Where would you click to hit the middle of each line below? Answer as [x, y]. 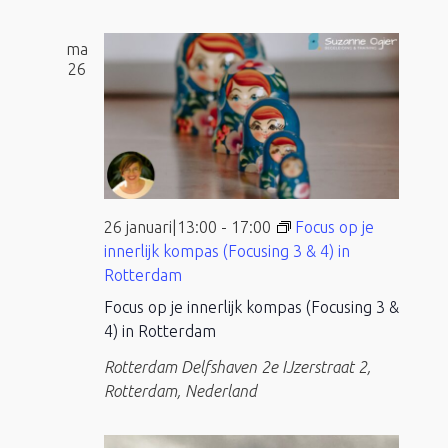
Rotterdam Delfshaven [182, 366]
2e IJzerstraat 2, [315, 366]
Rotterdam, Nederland [180, 390]
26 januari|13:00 [160, 226]
